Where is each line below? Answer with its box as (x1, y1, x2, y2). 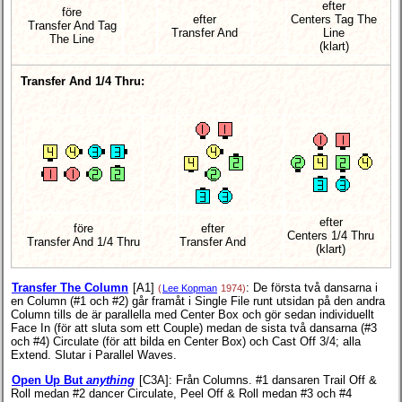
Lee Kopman (162, 282, 217, 293)
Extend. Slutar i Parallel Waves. (11, 347, 177, 362)
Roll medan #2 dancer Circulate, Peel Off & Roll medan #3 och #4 (11, 386, 352, 400)
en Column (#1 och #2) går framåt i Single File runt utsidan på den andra (11, 293, 385, 308)
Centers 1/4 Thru (287, 229, 374, 243)
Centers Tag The (291, 13, 377, 27)
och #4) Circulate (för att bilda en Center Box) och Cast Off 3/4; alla (11, 334, 361, 348)
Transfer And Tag (27, 19, 117, 33)
